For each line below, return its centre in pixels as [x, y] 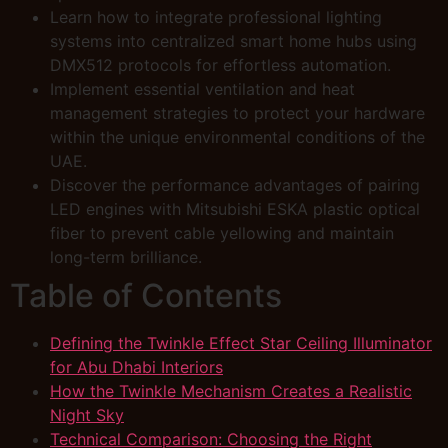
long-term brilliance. [126, 256]
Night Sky [87, 414]
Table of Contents [146, 295]
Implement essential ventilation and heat [202, 88]
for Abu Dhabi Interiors [136, 366]
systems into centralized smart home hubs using [233, 40]
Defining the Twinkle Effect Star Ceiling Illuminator [241, 342]
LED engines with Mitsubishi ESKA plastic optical [235, 208]
